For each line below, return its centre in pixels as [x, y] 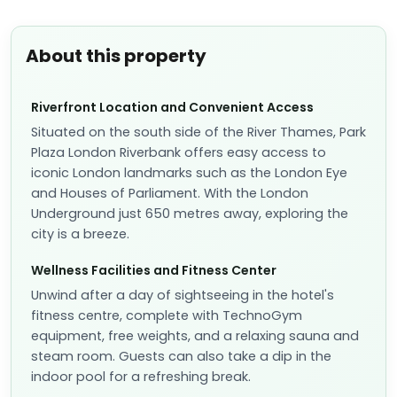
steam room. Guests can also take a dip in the [181, 356]
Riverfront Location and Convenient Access [172, 107]
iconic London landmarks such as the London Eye [189, 173]
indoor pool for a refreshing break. [141, 377]
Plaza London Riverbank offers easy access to [179, 152]
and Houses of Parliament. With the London [170, 193]
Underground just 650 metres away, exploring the [190, 214]
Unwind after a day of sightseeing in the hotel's [183, 295]
